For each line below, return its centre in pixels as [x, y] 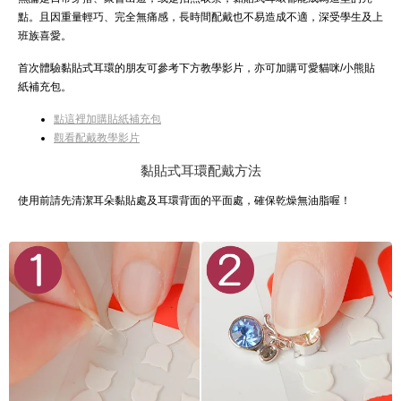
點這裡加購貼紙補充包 [107, 119]
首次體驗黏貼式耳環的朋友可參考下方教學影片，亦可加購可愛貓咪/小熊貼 [196, 68]
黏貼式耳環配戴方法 [200, 171]
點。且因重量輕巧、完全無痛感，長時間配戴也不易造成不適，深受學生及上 [200, 17]
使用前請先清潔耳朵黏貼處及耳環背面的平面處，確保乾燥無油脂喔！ [184, 201]
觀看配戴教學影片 [97, 138]
